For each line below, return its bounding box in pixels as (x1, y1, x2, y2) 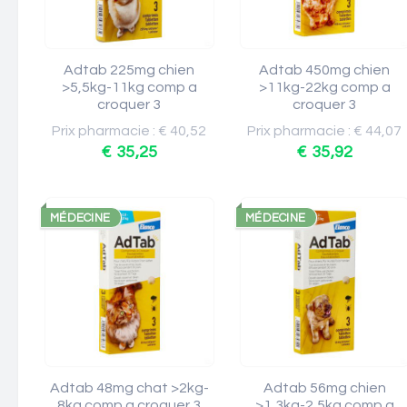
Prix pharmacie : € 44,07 (247, 124, 402, 138)
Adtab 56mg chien (263, 381, 386, 395)
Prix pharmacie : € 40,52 (52, 124, 207, 138)
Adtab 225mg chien (64, 63, 195, 77)
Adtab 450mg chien (259, 63, 391, 77)
